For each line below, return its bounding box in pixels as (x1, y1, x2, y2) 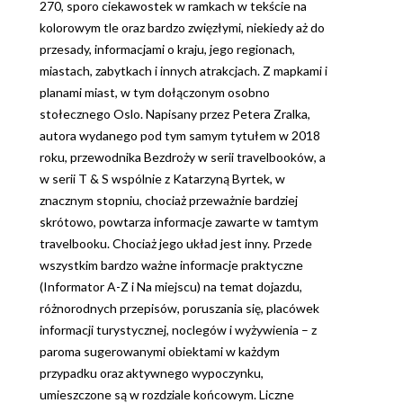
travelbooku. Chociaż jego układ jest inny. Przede (40, 236, 312, 252)
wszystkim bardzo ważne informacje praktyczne (40, 257, 303, 273)
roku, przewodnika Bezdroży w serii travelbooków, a (40, 149, 326, 166)
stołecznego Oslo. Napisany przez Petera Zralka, (40, 106, 310, 122)
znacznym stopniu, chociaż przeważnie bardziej (40, 193, 298, 209)
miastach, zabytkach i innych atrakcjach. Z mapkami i (40, 63, 327, 79)
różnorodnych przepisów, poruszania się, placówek (40, 300, 319, 317)
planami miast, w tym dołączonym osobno (40, 85, 270, 101)
